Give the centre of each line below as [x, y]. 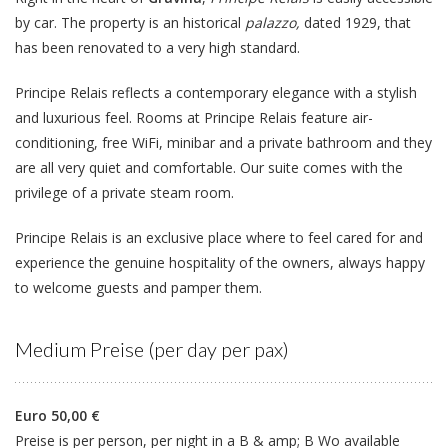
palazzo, [274, 22]
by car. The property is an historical [130, 22]
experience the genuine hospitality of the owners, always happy [220, 262]
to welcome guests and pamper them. [138, 287]
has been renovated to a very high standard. [157, 47]
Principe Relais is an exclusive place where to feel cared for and [219, 237]
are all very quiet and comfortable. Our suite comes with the [209, 167]
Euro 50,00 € [57, 415]
